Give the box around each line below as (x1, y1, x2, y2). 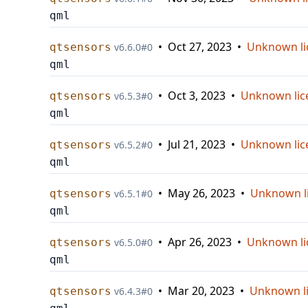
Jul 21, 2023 (168, 137, 225, 152)
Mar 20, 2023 (168, 283, 234, 298)
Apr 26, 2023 (168, 234, 232, 250)
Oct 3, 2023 (168, 88, 225, 103)
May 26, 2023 (168, 186, 235, 201)
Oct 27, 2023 (168, 39, 232, 54)
